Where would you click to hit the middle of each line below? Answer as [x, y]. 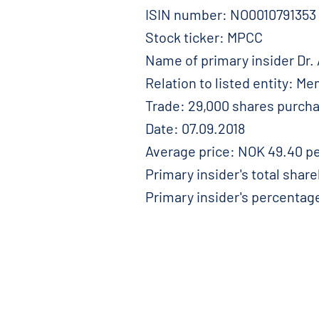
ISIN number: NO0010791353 [230, 14]
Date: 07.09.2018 [195, 128]
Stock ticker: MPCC [204, 37]
